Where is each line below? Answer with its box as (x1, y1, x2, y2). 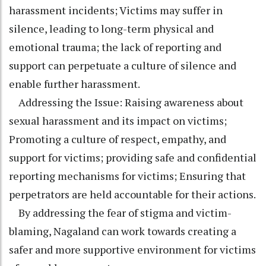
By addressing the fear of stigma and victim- (9, 205, 232, 220)
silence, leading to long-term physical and (9, 21, 214, 36)
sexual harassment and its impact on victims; (9, 113, 227, 128)
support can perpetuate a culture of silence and (9, 58, 236, 73)
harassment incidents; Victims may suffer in (9, 3, 223, 18)
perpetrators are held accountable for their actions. (9, 187, 256, 202)
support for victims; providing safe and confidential (9, 150, 256, 165)
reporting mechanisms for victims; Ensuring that (9, 169, 246, 183)
